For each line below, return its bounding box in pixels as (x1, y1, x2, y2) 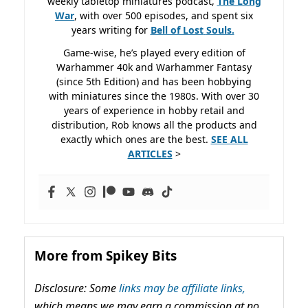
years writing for (71, 23, 151, 36)
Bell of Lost (150, 23, 203, 36)
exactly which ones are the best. (60, 132, 211, 146)
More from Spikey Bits (34, 246, 177, 264)
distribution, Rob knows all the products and (51, 118, 257, 131)
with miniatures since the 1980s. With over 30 (49, 89, 259, 102)
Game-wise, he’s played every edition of (63, 45, 245, 59)
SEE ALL (210, 132, 248, 146)
